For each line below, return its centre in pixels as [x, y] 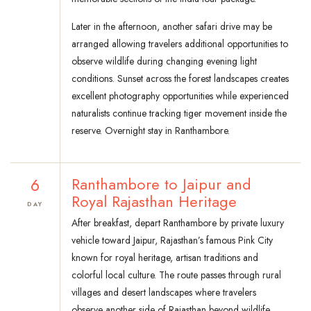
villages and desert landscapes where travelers [164, 293]
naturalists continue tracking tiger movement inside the [179, 114]
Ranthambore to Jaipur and [161, 184]
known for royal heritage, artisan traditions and [165, 258]
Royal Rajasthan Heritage [154, 202]
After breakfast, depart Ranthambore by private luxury [178, 223]
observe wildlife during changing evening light [164, 61]
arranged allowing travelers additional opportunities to [180, 44]
